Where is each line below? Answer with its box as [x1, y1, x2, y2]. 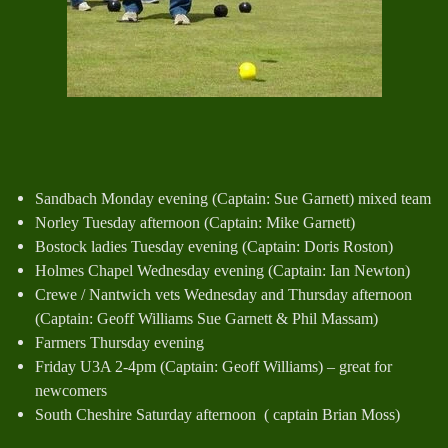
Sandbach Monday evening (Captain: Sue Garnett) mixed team [34, 188, 431, 208]
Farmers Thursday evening [34, 332, 204, 352]
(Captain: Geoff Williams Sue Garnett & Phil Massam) [34, 308, 378, 328]
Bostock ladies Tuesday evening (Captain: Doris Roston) [34, 236, 393, 256]
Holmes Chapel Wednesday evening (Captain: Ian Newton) [34, 260, 410, 280]
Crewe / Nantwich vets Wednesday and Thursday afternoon [34, 284, 416, 304]
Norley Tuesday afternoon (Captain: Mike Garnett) [34, 212, 355, 232]
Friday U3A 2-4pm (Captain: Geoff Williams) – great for [34, 356, 392, 376]
